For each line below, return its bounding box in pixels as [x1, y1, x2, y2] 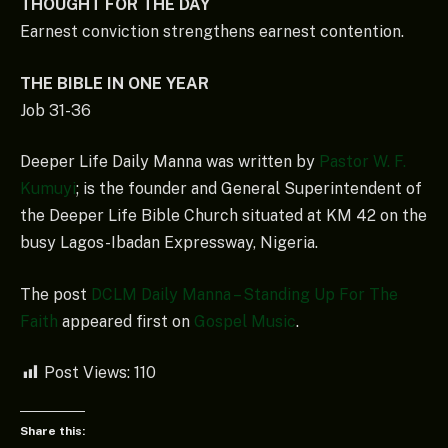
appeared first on [58, 311, 194, 331]
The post [20, 284, 91, 304]
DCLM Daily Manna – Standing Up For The [91, 284, 398, 304]
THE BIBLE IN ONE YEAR [20, 73, 209, 93]
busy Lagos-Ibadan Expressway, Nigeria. [20, 233, 318, 253]
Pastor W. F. [319, 152, 406, 172]
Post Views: [44, 363, 130, 383]
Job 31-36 [20, 100, 91, 120]
